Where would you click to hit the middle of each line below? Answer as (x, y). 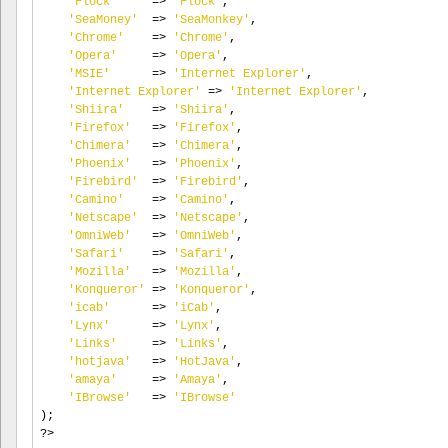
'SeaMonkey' (211, 20)
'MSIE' (89, 74)
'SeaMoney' (103, 20)
